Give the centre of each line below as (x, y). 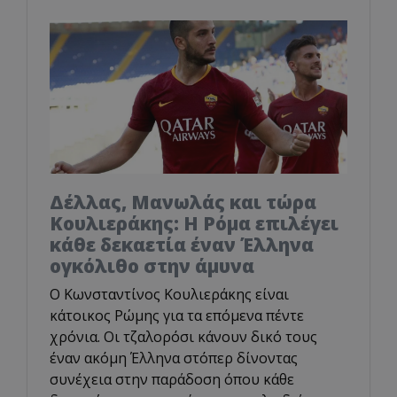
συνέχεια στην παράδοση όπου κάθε (172, 380)
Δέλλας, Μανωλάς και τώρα (183, 202)
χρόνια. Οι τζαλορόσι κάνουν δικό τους (183, 337)
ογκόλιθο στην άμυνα (152, 266)
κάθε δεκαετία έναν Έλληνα (182, 245)
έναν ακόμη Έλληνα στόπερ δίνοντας (174, 358)
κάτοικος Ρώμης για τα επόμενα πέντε (177, 316)
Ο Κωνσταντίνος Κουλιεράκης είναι (169, 295)
